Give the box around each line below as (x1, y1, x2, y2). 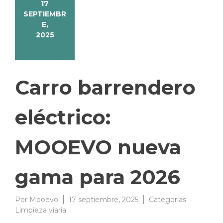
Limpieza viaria (15, 206, 66, 215)
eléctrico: (15, 105, 111, 130)
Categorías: (149, 195, 188, 205)
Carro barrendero (15, 75, 196, 100)
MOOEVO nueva (15, 135, 181, 160)
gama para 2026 (15, 165, 180, 190)
